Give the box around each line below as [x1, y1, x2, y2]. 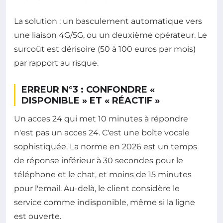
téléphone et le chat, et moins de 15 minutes [14, 170, 192, 180]
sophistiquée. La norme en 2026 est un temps [14, 142, 197, 152]
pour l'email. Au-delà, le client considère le [14, 184, 180, 194]
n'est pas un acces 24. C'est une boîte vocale [14, 128, 190, 138]
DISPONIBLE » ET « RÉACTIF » [21, 95, 160, 107]
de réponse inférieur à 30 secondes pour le [14, 156, 183, 166]
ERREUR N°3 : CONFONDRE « [21, 84, 155, 96]
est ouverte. [14, 212, 61, 222]
